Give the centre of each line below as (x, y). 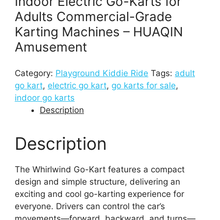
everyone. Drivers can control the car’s (90, 206)
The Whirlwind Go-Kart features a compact (100, 169)
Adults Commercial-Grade (93, 16)
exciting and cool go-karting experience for (99, 194)
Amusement (51, 47)
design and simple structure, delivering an (97, 181)
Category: (35, 73)
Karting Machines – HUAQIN (99, 32)
